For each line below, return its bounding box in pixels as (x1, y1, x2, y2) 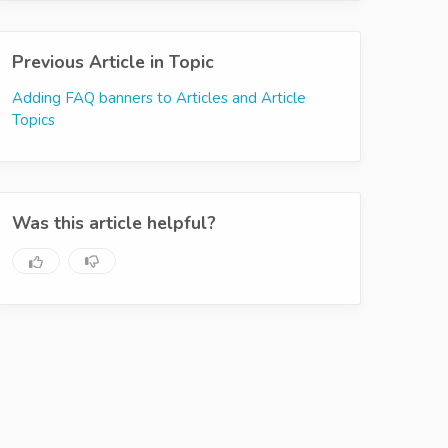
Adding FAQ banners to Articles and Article (12, 88, 306, 108)
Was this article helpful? (12, 211, 216, 235)
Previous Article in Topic (12, 50, 214, 74)
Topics (12, 110, 55, 130)
